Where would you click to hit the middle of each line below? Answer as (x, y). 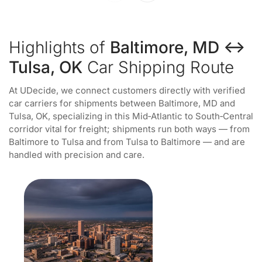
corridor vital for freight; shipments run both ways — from (129, 129)
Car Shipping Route (158, 67)
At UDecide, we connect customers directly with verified (127, 90)
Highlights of (59, 47)
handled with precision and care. (77, 155)
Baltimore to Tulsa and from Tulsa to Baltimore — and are (127, 142)
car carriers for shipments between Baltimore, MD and (122, 103)
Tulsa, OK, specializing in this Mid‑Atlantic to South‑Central (131, 116)
